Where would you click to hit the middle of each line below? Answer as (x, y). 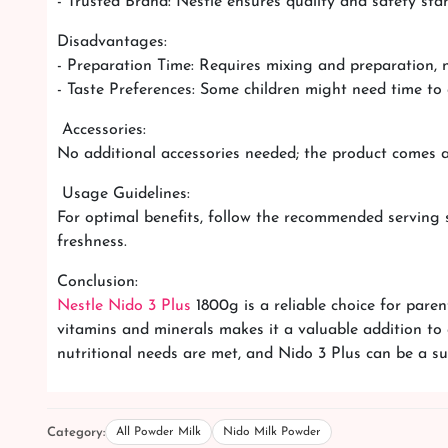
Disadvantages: (112, 42)
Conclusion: (97, 282)
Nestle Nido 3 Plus (124, 306)
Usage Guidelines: (123, 194)
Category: (76, 432)
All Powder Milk (158, 432)
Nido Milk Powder (272, 432)
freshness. (92, 242)
